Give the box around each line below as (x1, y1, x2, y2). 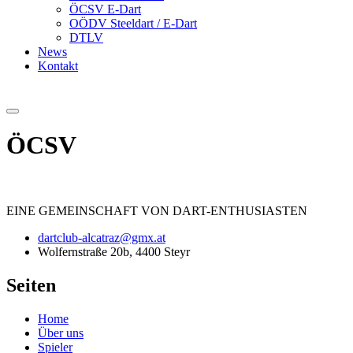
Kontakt (38, 58, 78, 72)
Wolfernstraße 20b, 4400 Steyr (38, 244, 190, 258)
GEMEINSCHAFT (39, 203, 138, 217)
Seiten (6, 274, 56, 295)
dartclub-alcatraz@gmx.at (38, 230, 165, 244)
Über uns (38, 325, 84, 340)
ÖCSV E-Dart (69, 2, 141, 16)
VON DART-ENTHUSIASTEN (138, 203, 307, 217)
